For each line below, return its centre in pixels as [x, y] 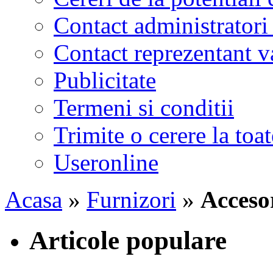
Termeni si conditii [144, 107]
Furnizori [131, 199]
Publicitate [105, 80]
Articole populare [128, 240]
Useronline [106, 162]
